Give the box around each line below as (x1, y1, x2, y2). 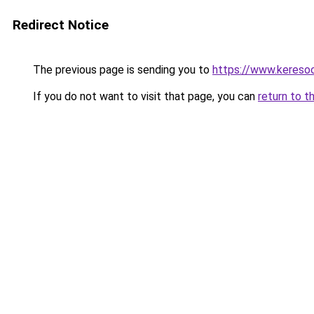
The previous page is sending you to (30, 63, 212, 76)
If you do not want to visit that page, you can (30, 90, 258, 103)
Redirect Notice (13, 17, 109, 33)
